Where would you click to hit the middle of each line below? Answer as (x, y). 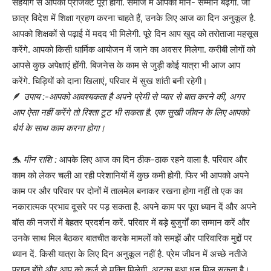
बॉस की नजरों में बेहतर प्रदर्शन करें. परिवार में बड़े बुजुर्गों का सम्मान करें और (131, 222)
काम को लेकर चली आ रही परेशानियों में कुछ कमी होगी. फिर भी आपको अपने (131, 175)
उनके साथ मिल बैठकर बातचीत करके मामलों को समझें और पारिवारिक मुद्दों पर (132, 238)
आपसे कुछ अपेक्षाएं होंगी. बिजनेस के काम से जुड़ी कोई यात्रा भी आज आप (126, 65)
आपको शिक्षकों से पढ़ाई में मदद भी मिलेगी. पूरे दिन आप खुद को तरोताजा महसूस (135, 33)
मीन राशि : (40, 159)
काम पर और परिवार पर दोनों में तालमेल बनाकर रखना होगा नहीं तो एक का (127, 191)
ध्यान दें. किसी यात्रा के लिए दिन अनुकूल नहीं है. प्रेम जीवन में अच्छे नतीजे (130, 253)
